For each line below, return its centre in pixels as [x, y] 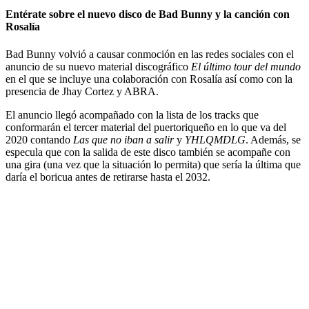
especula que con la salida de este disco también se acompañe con [148, 152]
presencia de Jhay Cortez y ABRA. [82, 91]
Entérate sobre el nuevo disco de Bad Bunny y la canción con [148, 14]
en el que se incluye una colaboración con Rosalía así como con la [149, 79]
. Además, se [273, 139]
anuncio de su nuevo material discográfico [98, 66]
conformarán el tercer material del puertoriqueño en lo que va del [146, 127]
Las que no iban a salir [125, 139]
